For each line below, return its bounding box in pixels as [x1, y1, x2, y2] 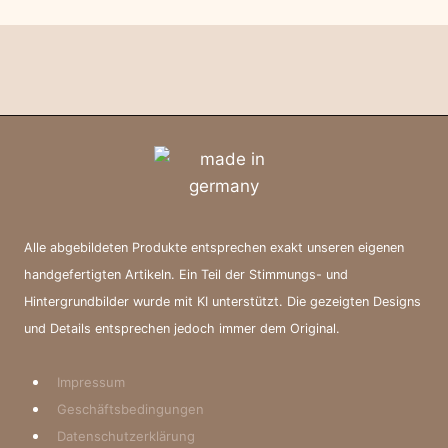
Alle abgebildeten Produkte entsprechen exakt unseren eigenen [24, 239, 404, 255]
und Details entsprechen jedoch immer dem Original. [24, 320, 340, 336]
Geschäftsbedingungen [57, 400, 205, 417]
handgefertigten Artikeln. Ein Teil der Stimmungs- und [24, 266, 348, 282]
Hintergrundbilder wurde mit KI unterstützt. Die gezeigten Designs [24, 293, 421, 309]
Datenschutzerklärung [57, 427, 196, 444]
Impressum [57, 373, 126, 390]
